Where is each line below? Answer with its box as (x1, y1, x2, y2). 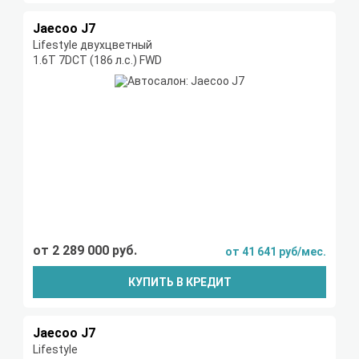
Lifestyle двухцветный (33, 38, 152, 52)
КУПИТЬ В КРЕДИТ (127, 276, 232, 289)
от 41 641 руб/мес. (225, 245, 326, 259)
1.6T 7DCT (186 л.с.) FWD (33, 54, 162, 67)
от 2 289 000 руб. (33, 243, 137, 259)
